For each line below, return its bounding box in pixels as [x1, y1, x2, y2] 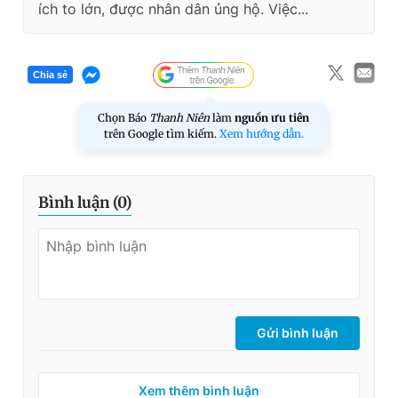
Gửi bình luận [257, 324, 338, 340]
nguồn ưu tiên [235, 110, 309, 124]
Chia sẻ [33, 69, 68, 81]
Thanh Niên [149, 110, 210, 124]
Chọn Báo [98, 110, 149, 124]
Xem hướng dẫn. [219, 126, 304, 140]
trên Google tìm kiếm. [103, 126, 219, 140]
